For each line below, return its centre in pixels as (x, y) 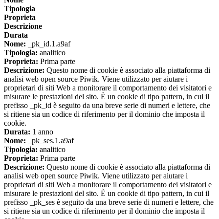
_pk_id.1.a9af (48, 44)
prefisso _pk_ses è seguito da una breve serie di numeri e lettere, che (109, 202)
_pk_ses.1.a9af (50, 141)
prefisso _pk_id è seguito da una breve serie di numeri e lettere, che (107, 106)
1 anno (42, 132)
